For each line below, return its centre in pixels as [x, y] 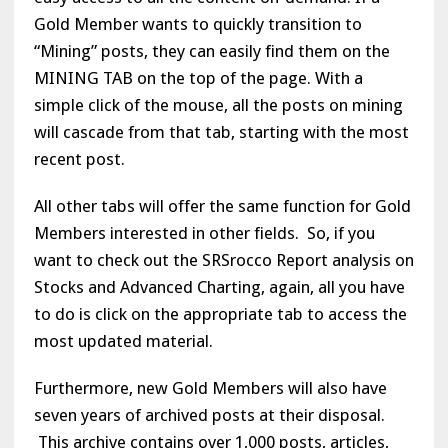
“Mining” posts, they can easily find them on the [211, 51]
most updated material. [123, 341]
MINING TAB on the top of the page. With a [198, 78]
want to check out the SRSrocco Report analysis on [223, 260]
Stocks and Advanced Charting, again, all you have [219, 287]
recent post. [79, 159]
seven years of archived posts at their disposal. [211, 415]
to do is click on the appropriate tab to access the [220, 314]
